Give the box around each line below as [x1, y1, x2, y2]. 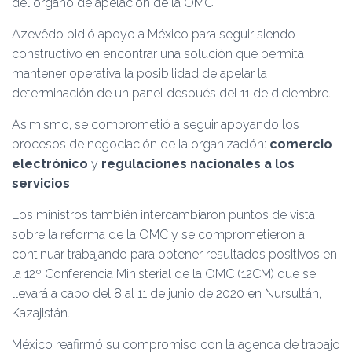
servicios [12, 176, 70, 191]
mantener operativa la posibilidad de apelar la [12, 66, 267, 81]
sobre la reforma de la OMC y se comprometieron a [12, 227, 305, 242]
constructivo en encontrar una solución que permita [12, 46, 304, 61]
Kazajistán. [12, 306, 70, 321]
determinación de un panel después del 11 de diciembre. [12, 86, 331, 101]
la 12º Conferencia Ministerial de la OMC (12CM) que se [12, 266, 316, 281]
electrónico [12, 156, 88, 171]
